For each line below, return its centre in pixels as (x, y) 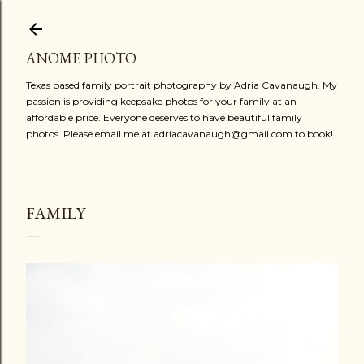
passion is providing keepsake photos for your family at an (161, 101)
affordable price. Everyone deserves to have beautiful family (164, 117)
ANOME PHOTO (81, 58)
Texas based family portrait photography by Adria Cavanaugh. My (182, 85)
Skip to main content (182, 20)
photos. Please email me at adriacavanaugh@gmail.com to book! (180, 134)
